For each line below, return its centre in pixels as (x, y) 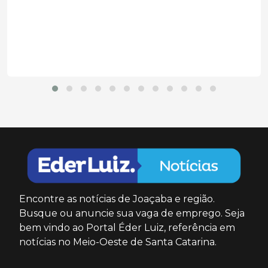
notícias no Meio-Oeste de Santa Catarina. (118, 242)
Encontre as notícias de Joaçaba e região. (117, 199)
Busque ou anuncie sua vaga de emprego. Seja (132, 213)
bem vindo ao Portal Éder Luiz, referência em (127, 227)
